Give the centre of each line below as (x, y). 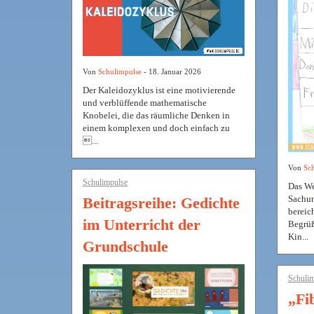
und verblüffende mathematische (145, 103)
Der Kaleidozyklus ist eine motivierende (159, 90)
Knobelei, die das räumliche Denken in (156, 116)
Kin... (298, 237)
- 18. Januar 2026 (171, 72)
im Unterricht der (142, 225)
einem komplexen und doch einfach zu (156, 128)
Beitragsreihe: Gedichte (161, 203)
